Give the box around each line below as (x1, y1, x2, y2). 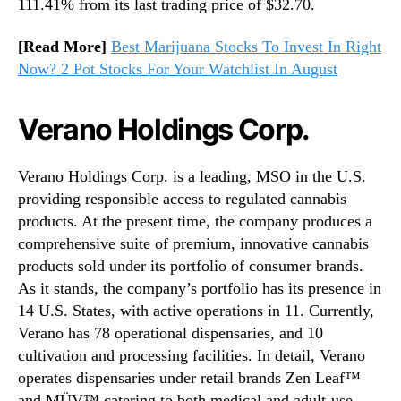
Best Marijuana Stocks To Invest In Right (111, 38, 381, 56)
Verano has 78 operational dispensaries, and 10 (18, 324, 323, 343)
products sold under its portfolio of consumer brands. (18, 257, 363, 276)
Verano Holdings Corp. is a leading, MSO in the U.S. (18, 167, 366, 186)
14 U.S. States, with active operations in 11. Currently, (18, 302, 374, 320)
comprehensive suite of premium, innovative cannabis (18, 235, 369, 253)
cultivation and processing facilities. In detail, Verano (18, 346, 365, 365)
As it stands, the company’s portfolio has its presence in (18, 279, 381, 298)
